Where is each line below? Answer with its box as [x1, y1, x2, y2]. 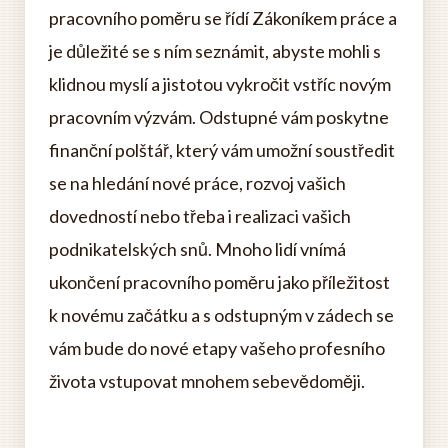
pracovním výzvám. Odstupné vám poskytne [49, 106, 389, 128]
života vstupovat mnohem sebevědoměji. [49, 370, 365, 392]
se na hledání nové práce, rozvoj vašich [49, 172, 346, 194]
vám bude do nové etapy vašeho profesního [49, 337, 385, 359]
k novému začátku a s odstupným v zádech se [49, 304, 394, 326]
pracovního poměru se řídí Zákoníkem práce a [49, 7, 397, 29]
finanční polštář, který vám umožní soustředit [49, 139, 395, 161]
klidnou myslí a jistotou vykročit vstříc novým [49, 73, 391, 95]
